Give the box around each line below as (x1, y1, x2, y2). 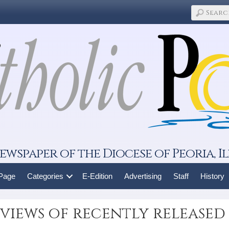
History (200, 172, 224, 180)
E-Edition (82, 172, 112, 180)
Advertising (124, 172, 162, 180)
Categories (27, 172, 63, 180)
